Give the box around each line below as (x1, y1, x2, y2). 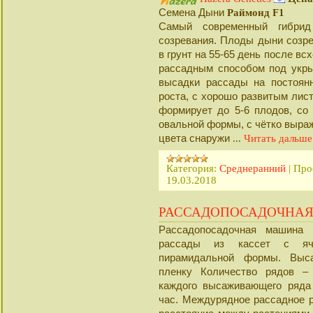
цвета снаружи (159, 132, 233, 144)
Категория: (166, 163, 217, 174)
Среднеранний (219, 163, 286, 174)
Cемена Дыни (159, 6, 227, 18)
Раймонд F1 (227, 7, 284, 18)
